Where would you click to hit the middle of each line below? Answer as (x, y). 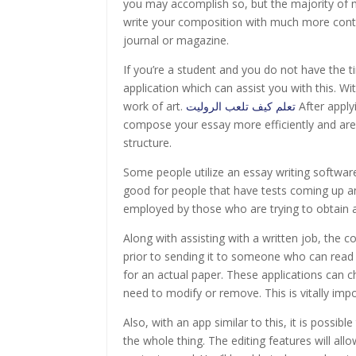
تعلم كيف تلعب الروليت (241, 106)
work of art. (155, 106)
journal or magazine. (176, 40)
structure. (148, 143)
